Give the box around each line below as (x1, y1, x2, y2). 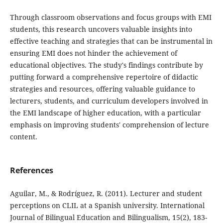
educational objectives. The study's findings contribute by (9, 60, 203, 70)
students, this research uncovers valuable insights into (9, 24, 192, 34)
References (9, 165, 53, 176)
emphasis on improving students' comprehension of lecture (9, 120, 209, 130)
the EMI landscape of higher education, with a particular (9, 108, 201, 118)
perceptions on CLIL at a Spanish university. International (9, 201, 205, 211)
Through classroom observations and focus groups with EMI (9, 12, 212, 22)
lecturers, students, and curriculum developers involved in (9, 96, 208, 106)
